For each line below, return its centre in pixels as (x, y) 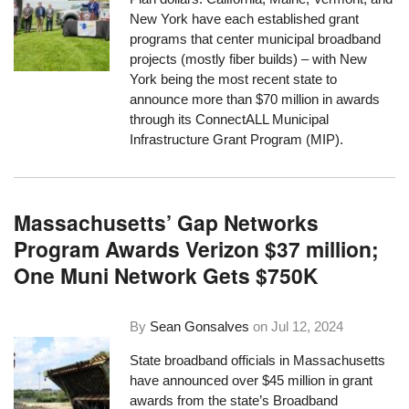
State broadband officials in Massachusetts (258, 360)
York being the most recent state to (234, 79)
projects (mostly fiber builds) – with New (249, 58)
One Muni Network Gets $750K (166, 276)
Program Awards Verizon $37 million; (197, 249)
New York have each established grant (245, 18)
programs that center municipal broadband (256, 38)
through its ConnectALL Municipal (230, 119)
